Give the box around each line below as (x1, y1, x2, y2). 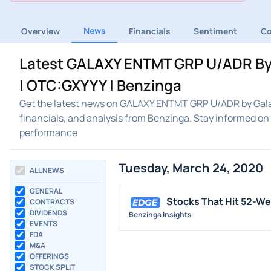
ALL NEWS (30, 165, 64, 176)
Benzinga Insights (129, 209, 192, 220)
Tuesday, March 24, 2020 (119, 160, 263, 177)
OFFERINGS (30, 251, 69, 262)
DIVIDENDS (30, 207, 67, 218)
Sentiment (194, 25, 238, 38)
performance (19, 126, 77, 140)
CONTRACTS (30, 197, 74, 207)
